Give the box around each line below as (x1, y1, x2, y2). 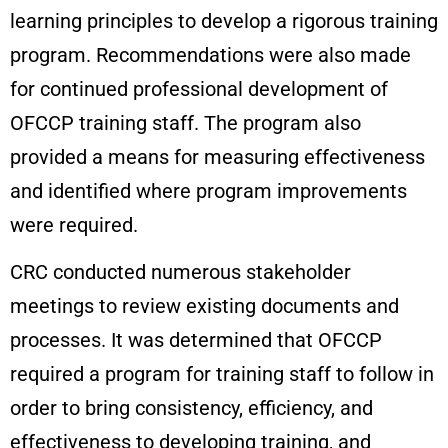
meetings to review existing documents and (10, 294, 399, 319)
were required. (10, 213, 138, 238)
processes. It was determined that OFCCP (10, 328, 382, 353)
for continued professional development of (10, 77, 388, 102)
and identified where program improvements (10, 179, 407, 204)
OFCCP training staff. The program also (10, 111, 361, 136)
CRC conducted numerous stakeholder (10, 260, 351, 285)
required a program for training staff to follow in (10, 362, 434, 387)
